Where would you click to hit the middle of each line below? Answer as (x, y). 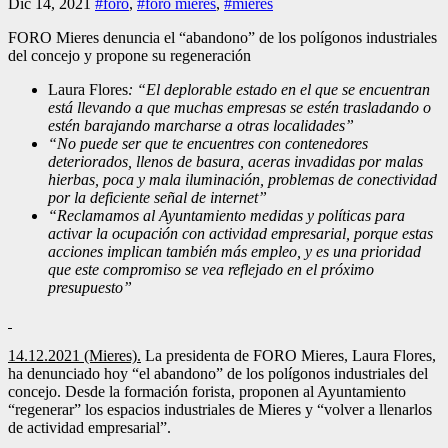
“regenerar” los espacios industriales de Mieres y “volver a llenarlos (220, 409)
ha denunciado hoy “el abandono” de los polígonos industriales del (218, 373)
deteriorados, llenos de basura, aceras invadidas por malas (235, 161)
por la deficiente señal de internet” (157, 197)
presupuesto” (90, 287)
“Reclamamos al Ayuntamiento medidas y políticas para (226, 215)
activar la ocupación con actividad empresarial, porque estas (240, 233)
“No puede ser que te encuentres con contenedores (208, 143)
